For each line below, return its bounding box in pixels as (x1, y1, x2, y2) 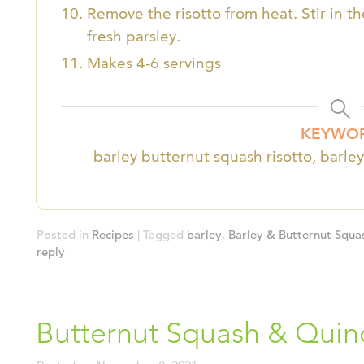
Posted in (37, 227, 89, 243)
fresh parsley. (87, 27, 180, 46)
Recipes (92, 227, 134, 243)
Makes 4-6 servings (87, 54, 221, 73)
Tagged (143, 227, 184, 243)
